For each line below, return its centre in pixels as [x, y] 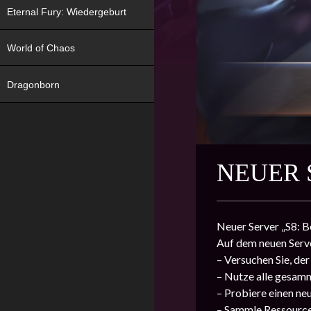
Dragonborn [33, 84]
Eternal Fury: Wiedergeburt [67, 11]
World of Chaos [41, 48]
